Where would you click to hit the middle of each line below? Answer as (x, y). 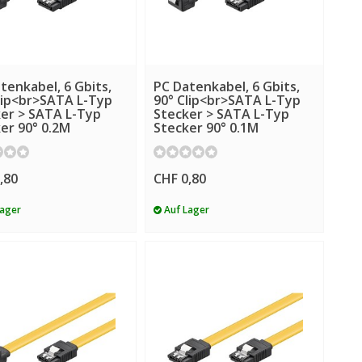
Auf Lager (185, 210)
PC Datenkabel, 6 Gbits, (226, 86)
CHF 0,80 (179, 179)
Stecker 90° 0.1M (206, 127)
